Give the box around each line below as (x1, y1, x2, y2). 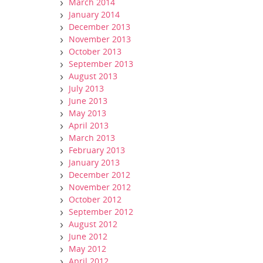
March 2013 (69, 132, 115, 143)
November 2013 (69, 33, 131, 45)
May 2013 (69, 107, 106, 119)
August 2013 (69, 70, 117, 82)
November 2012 (69, 181, 131, 193)
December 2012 (69, 169, 130, 180)
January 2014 (69, 9, 120, 20)
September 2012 (69, 206, 133, 217)
